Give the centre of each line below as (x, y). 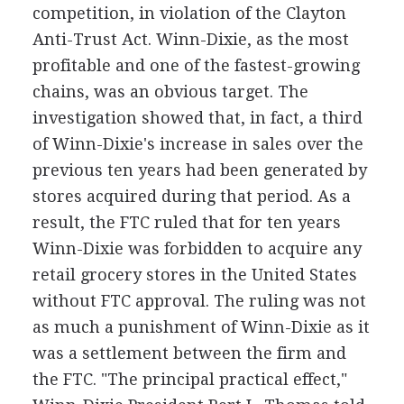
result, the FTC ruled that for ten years (186, 222)
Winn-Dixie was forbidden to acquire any (197, 248)
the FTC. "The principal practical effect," (189, 379)
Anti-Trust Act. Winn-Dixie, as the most (190, 39)
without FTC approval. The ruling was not (199, 300)
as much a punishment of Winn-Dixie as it (201, 326)
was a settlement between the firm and (189, 353)
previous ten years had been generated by (199, 170)
